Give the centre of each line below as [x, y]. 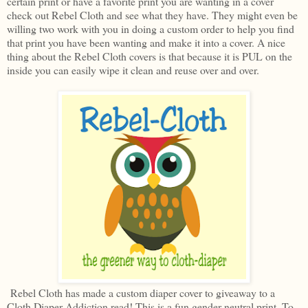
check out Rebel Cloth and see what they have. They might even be [152, 14]
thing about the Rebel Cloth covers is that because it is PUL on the [150, 56]
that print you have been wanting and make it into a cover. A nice [146, 42]
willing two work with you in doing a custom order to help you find [151, 28]
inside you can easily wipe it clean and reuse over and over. [133, 69]
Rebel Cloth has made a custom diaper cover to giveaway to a [141, 292]
